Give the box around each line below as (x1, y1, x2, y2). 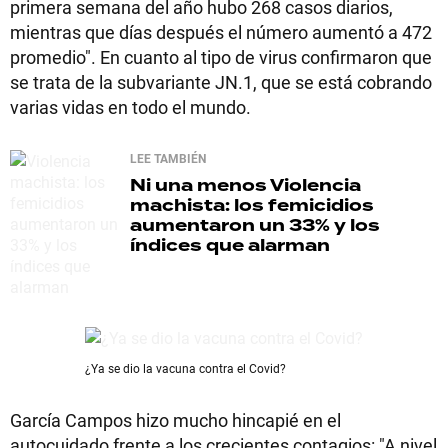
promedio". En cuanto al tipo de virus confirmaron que (10, 45, 432, 69)
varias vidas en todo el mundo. (10, 95, 255, 119)
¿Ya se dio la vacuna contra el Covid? (85, 360, 286, 376)
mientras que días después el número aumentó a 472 (10, 20, 432, 44)
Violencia (267, 173, 361, 198)
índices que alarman (130, 233, 330, 258)
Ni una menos (130, 173, 267, 198)
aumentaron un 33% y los (130, 213, 380, 238)
